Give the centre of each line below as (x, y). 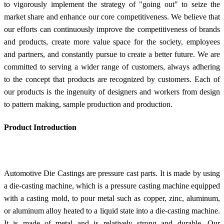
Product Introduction (40, 127)
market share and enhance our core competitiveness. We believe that (112, 16)
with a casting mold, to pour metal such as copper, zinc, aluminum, (112, 198)
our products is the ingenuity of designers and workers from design (112, 91)
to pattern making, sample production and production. (88, 104)
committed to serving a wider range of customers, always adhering (112, 66)
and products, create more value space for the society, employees (112, 41)
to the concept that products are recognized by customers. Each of (112, 79)
